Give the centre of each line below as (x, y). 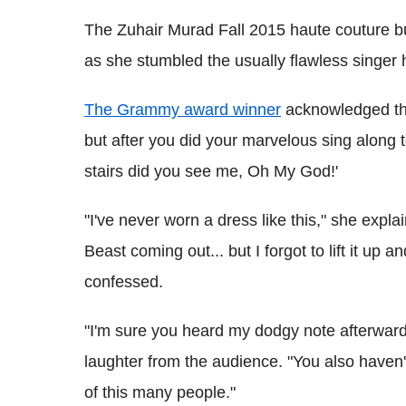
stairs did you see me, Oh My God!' (211, 171)
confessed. (124, 282)
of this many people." (160, 392)
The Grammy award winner (183, 110)
